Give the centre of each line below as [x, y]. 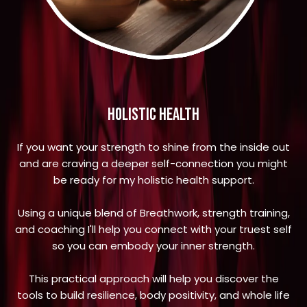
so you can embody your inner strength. [153, 246]
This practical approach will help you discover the [153, 279]
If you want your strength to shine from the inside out [153, 147]
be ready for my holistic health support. [153, 180]
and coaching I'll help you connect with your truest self [153, 230]
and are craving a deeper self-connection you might [153, 164]
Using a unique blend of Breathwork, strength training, [153, 213]
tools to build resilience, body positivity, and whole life [153, 295]
